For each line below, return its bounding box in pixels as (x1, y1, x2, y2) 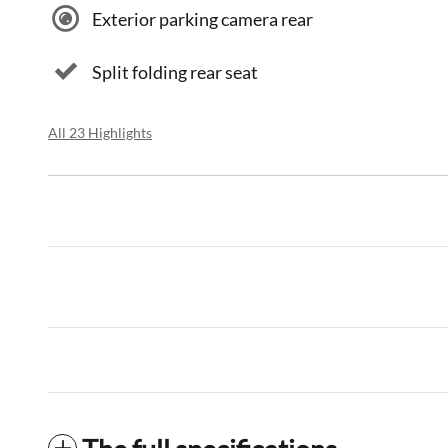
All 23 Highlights (48, 125, 152, 142)
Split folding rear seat (92, 60, 258, 83)
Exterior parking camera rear (92, 7, 313, 30)
